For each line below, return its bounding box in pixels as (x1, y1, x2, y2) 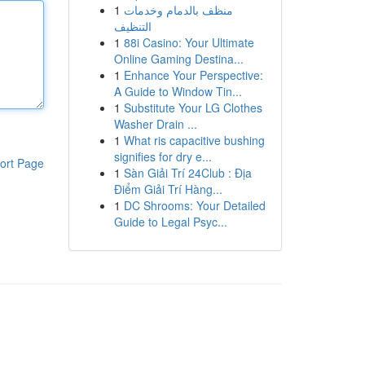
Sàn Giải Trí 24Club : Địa (123, 165, 252, 181)
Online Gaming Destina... (113, 51, 244, 67)
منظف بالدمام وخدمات (123, 2, 233, 18)
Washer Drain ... (113, 116, 197, 132)
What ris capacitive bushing (123, 132, 265, 148)
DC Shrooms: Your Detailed (123, 197, 266, 213)
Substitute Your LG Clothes (123, 99, 262, 116)
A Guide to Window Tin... (113, 83, 242, 99)
